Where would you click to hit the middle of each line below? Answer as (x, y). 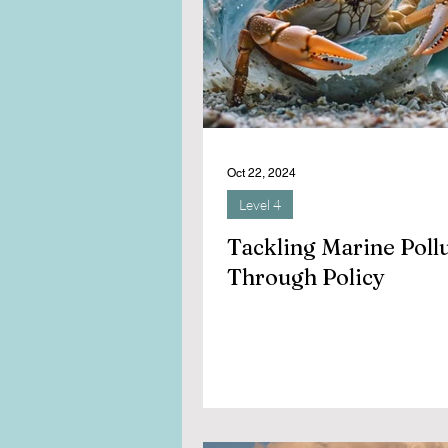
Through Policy (306, 277)
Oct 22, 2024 (261, 173)
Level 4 (260, 204)
